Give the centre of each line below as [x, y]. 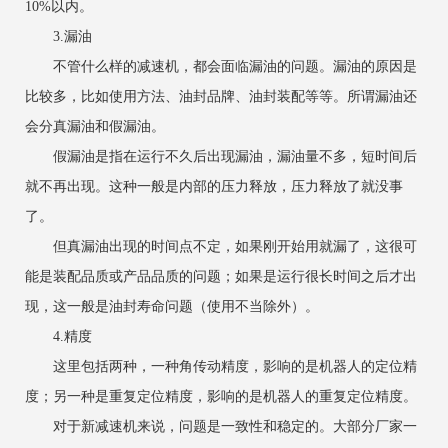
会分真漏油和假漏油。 [95, 127]
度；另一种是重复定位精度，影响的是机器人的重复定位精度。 [221, 397]
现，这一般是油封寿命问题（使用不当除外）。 [172, 307]
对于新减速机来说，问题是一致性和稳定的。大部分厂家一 [221, 427]
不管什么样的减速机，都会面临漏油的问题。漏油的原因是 [221, 67]
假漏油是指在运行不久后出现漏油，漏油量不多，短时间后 [221, 157]
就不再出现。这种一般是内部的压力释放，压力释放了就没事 [214, 187]
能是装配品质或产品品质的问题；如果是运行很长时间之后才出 [221, 277]
